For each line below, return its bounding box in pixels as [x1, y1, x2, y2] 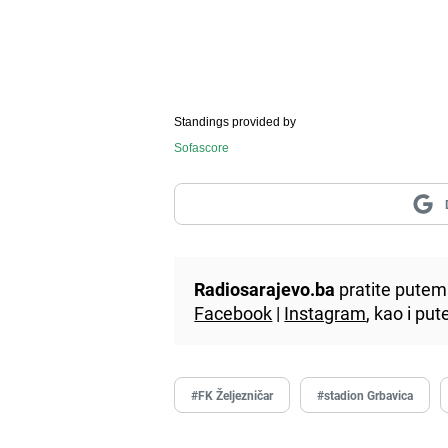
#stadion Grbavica [317, 386, 414, 403]
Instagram [284, 300, 367, 325]
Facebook [194, 300, 273, 325]
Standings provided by [174, 114, 297, 129]
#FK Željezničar [191, 386, 274, 403]
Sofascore [174, 140, 230, 155]
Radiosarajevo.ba [194, 276, 336, 301]
